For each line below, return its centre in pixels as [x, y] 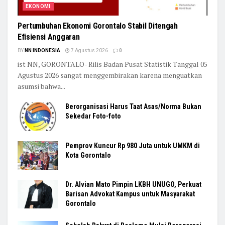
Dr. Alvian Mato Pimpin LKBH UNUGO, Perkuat [133, 184]
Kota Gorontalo [88, 155]
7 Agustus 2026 [89, 51]
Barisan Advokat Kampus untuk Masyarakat [130, 194]
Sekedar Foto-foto [93, 116]
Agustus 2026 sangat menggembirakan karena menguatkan [110, 75]
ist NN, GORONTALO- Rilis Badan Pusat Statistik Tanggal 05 [113, 64]
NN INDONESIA [42, 51]
